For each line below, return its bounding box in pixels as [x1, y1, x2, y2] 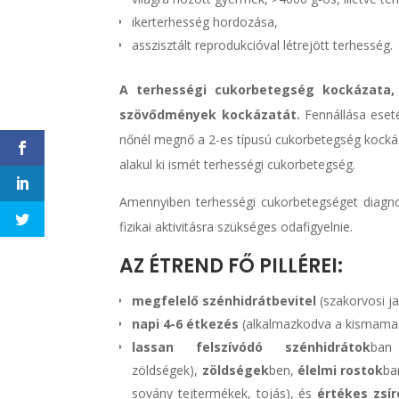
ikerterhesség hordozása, [132, 12, 279, 30]
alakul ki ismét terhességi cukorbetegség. [119, 155, 356, 173]
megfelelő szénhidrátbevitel [132, 291, 317, 309]
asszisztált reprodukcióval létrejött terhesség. [132, 36, 394, 53]
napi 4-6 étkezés [132, 314, 240, 332]
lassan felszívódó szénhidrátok [132, 338, 371, 355]
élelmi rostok [297, 361, 383, 379]
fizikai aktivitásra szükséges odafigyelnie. [119, 217, 354, 235]
